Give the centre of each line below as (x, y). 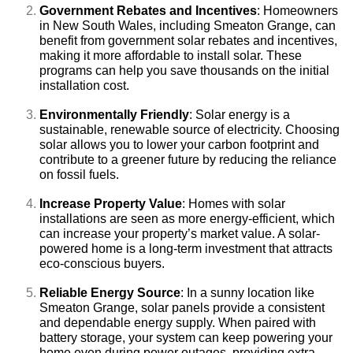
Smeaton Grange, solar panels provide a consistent (182, 308)
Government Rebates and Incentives (148, 11)
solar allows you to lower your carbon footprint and (179, 145)
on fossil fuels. (79, 175)
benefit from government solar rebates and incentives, (188, 41)
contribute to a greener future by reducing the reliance (188, 160)
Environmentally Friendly (114, 115)
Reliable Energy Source (110, 293)
